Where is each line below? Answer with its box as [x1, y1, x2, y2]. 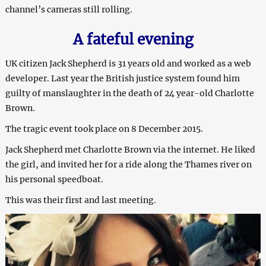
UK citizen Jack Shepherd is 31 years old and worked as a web [5, 58, 251, 69]
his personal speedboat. [5, 174, 103, 185]
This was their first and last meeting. [5, 195, 156, 206]
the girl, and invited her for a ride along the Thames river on [5, 159, 252, 170]
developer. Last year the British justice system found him [5, 73, 240, 84]
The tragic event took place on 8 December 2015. [5, 123, 203, 135]
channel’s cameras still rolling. [5, 4, 132, 15]
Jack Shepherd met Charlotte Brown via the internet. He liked [5, 144, 255, 156]
